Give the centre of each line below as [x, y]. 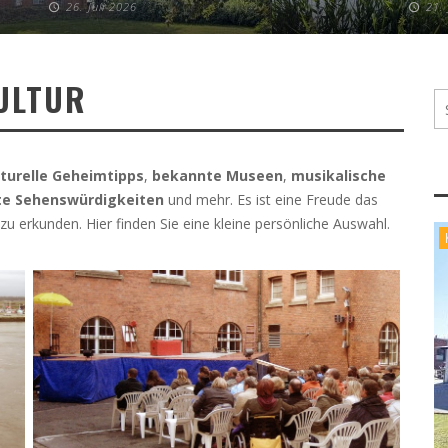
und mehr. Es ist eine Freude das [271, 199]
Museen [254, 175]
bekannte [187, 175]
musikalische [338, 175]
